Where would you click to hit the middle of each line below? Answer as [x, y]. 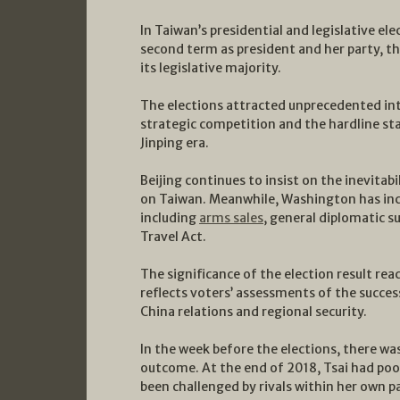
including [170, 217]
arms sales [231, 217]
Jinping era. [175, 142]
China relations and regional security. [254, 311]
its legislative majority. [211, 67]
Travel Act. [173, 236]
